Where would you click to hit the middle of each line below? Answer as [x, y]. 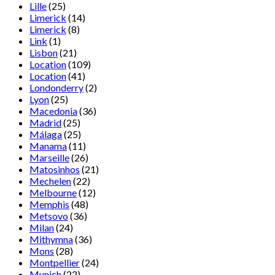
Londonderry [56, 87]
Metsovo [49, 215]
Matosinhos [55, 169]
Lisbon [44, 52]
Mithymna [51, 239]
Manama [48, 145]
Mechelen [50, 180]
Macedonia [53, 110]
